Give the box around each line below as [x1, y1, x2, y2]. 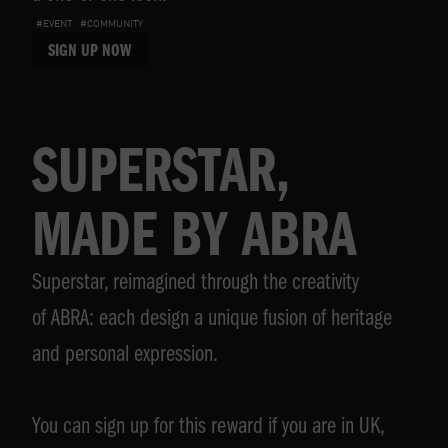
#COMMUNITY [80, 18, 143, 29]
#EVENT [36, 18, 72, 29]
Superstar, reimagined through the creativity [32, 272, 359, 297]
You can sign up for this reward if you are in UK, [32, 416, 384, 441]
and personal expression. [32, 344, 218, 369]
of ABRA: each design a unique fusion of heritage [32, 308, 392, 333]
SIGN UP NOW [48, 43, 131, 62]
